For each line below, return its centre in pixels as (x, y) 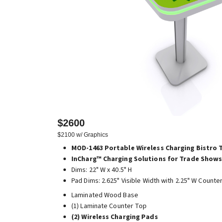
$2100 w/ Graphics (83, 135)
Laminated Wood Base (105, 195)
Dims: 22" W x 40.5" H (102, 170)
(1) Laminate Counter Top (109, 206)
